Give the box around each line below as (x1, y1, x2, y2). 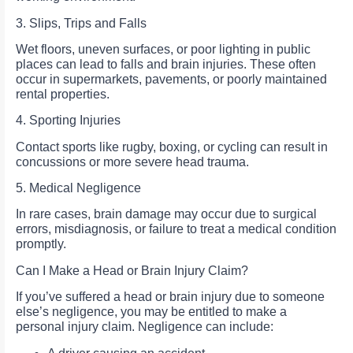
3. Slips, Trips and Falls (16, 16, 147, 30)
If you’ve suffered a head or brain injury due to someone (16, 290, 325, 304)
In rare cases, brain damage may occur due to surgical (16, 207, 317, 221)
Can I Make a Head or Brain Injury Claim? (16, 263, 248, 277)
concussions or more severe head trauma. (16, 154, 249, 169)
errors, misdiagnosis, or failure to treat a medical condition (16, 222, 336, 236)
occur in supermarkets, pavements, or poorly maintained (16, 72, 327, 86)
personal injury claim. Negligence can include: (16, 320, 273, 334)
